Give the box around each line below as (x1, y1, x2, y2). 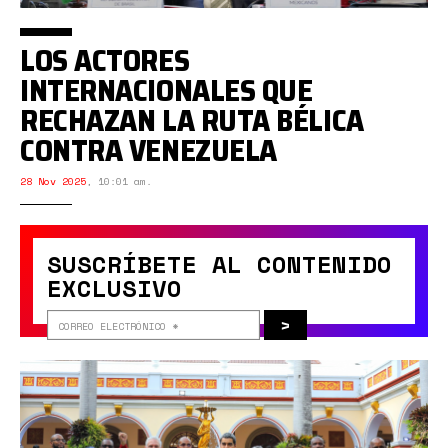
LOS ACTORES (20, 36, 190, 84)
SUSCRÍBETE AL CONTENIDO (47, 245, 392, 282)
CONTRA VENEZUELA (20, 126, 277, 174)
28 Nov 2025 (20, 173, 86, 189)
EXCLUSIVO (47, 269, 182, 306)
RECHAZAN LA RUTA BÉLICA (20, 96, 364, 144)
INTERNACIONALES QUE (20, 66, 313, 114)
